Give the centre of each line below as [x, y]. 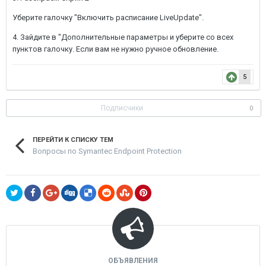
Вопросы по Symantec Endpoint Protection [107, 151]
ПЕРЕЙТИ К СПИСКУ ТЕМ [73, 140]
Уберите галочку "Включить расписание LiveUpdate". [108, 18]
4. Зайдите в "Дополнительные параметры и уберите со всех [123, 37]
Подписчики [122, 108]
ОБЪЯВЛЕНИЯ [133, 261]
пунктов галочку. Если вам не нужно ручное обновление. [115, 49]
